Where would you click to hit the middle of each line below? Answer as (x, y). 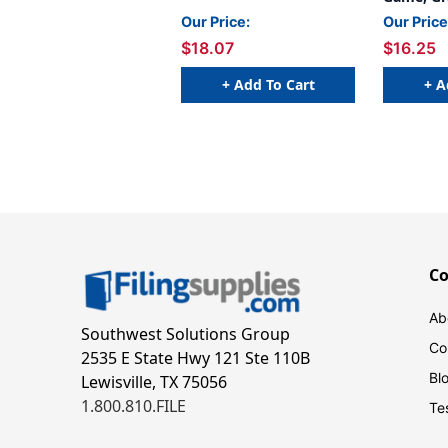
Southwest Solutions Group (185, 334)
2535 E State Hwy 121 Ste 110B (195, 358)
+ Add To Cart (268, 84)
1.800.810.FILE (133, 406)
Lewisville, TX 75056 (153, 382)
